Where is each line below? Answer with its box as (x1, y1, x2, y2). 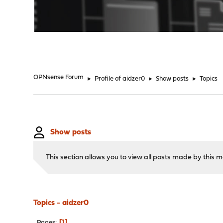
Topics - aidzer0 (33, 199, 89, 207)
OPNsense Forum (33, 74, 84, 81)
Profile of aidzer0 (95, 76, 145, 82)
